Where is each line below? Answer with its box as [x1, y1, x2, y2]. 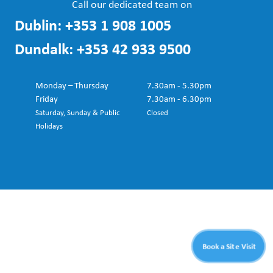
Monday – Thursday [35, 79, 108, 91]
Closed [147, 107, 168, 118]
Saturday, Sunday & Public [35, 107, 120, 118]
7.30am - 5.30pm [147, 79, 211, 91]
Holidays [35, 121, 63, 131]
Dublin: [15, 14, 65, 35]
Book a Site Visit [202, 240, 257, 252]
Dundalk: [15, 38, 77, 59]
